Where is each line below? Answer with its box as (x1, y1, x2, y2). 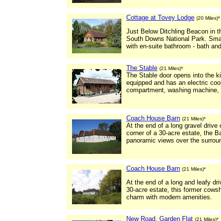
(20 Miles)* (196, 15, 220, 21)
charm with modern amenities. (126, 193, 212, 201)
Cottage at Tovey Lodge (126, 14, 194, 21)
